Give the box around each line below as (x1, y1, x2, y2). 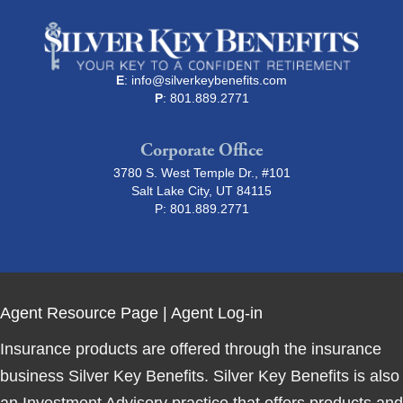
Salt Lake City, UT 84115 (131, 184, 272, 199)
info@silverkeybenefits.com (131, 73, 287, 88)
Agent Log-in (171, 304, 263, 323)
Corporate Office (140, 139, 263, 163)
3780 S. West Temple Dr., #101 (112, 166, 291, 181)
